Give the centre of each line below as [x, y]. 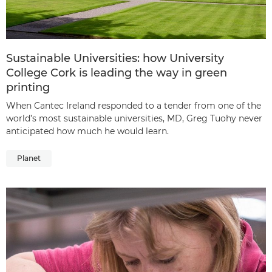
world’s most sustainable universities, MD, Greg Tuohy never [134, 119]
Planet [29, 158]
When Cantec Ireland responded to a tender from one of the [134, 106]
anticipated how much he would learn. [87, 131]
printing [28, 88]
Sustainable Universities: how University [115, 59]
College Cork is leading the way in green [117, 73]
